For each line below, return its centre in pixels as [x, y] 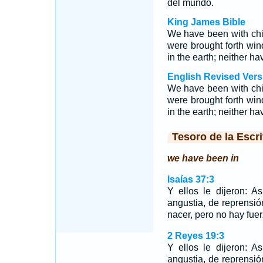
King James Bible [206, 22]
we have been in [203, 158]
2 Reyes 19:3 [195, 236]
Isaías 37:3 [190, 179]
